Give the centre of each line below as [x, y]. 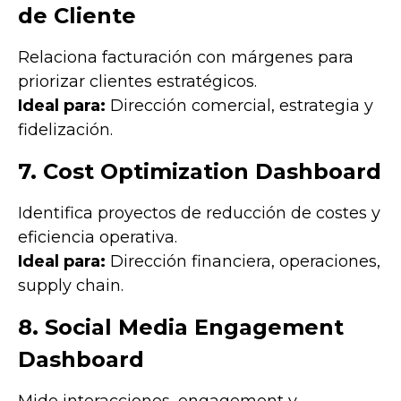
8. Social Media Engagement [181, 327]
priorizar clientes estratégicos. [137, 81]
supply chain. [71, 285]
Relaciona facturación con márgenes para [186, 57]
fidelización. [65, 129]
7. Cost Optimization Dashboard [200, 171]
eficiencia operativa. [98, 237]
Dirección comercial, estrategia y [239, 105]
